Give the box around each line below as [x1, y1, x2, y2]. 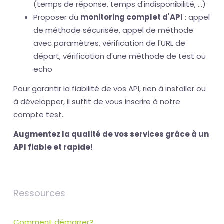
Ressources [13, 187, 65, 200]
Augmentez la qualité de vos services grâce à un [13, 129, 209, 140]
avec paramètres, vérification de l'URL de [33, 38, 185, 49]
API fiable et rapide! [13, 142, 93, 153]
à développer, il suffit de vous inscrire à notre [13, 96, 180, 107]
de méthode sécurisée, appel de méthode [33, 25, 193, 36]
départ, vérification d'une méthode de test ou [33, 51, 206, 62]
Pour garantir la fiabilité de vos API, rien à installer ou [13, 83, 206, 94]
